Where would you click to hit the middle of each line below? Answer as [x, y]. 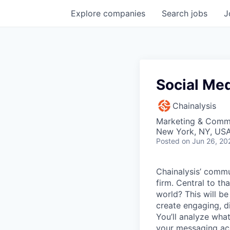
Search [176, 13]
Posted [168, 141]
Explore [87, 13]
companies [124, 13]
